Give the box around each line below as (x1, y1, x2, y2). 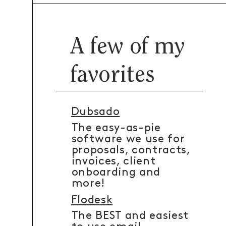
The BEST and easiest (71, 210, 189, 221)
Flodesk (71, 194, 113, 205)
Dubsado (71, 106, 120, 118)
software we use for (71, 133, 185, 144)
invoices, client (71, 155, 156, 166)
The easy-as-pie (71, 122, 161, 133)
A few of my (71, 36, 185, 60)
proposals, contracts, (71, 144, 190, 155)
